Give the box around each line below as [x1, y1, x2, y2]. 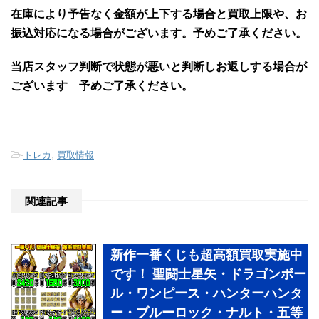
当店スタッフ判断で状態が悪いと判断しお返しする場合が [11, 61, 307, 73]
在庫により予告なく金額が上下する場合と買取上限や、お [11, 8, 307, 21]
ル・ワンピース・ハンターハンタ [110, 286, 303, 301]
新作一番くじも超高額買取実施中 [110, 248, 303, 263]
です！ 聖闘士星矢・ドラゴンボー [110, 267, 306, 282]
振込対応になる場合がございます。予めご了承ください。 [11, 27, 307, 40]
